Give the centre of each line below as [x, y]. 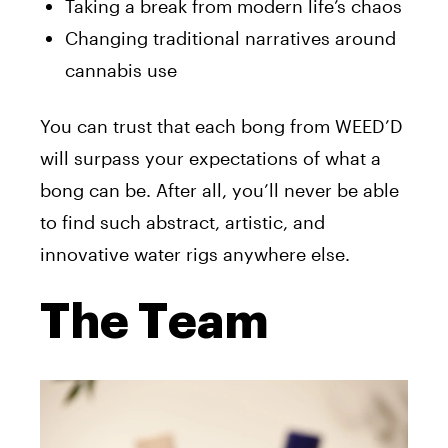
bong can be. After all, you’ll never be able [219, 189]
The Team [154, 321]
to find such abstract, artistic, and [182, 221]
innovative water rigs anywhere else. [197, 253]
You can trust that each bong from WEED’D [221, 125]
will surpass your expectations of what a [210, 157]
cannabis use [121, 69]
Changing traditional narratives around [230, 37]
